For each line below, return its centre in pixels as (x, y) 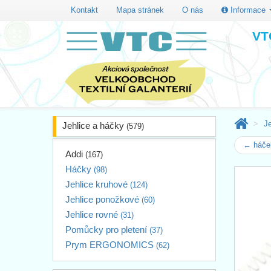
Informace (248, 10)
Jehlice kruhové (98, 184)
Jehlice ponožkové (103, 199)
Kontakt (84, 10)
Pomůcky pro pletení (107, 229)
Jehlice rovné (93, 214)
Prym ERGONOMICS (111, 244)
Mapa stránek (140, 10)
